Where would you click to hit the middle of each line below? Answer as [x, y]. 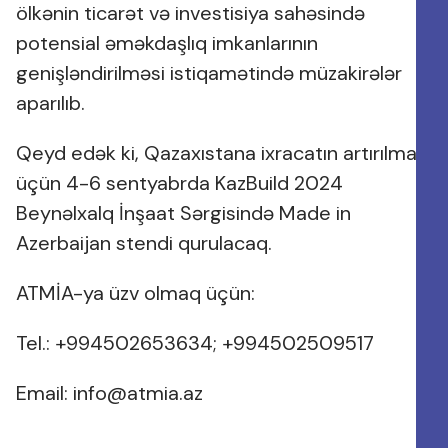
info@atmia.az [138, 393]
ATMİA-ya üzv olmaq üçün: [135, 293]
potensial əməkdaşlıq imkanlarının [167, 43]
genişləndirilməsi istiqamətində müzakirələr [209, 73]
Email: [44, 393]
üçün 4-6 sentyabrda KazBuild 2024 [179, 183]
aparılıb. [50, 103]
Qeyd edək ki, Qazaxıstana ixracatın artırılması [223, 153]
